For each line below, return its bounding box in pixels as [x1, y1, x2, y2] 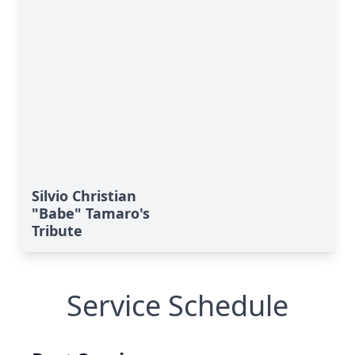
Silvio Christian [32, 186, 136, 205]
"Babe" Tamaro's [32, 204, 150, 223]
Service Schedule [67, 286, 288, 325]
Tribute [32, 221, 82, 240]
